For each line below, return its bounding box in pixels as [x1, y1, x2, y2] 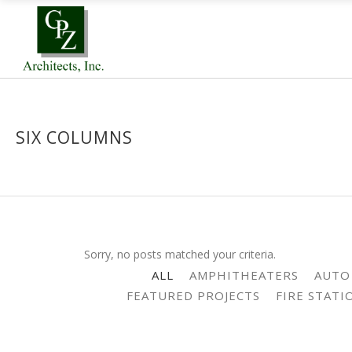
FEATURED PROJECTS [126, 288, 260, 303]
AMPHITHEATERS [189, 267, 299, 283]
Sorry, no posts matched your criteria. [84, 247, 276, 262]
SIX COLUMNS [16, 126, 133, 148]
